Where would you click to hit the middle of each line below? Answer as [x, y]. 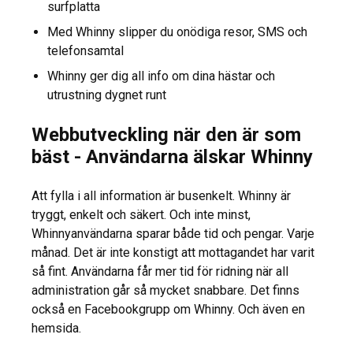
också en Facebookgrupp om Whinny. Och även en [168, 310]
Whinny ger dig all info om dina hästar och [161, 76]
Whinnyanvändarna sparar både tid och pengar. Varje [173, 234]
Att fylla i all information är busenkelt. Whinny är [161, 196]
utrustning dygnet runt [107, 95]
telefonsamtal [85, 51]
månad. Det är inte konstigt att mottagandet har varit [173, 253]
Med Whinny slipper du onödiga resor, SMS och [177, 32]
